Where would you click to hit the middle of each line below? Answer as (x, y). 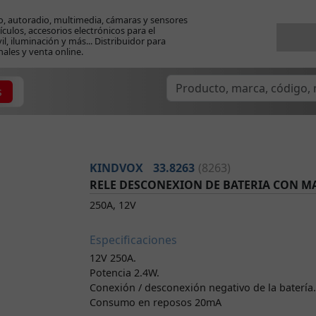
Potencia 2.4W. (124, 273)
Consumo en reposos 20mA (156, 302)
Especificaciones (133, 240)
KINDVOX (116, 168)
